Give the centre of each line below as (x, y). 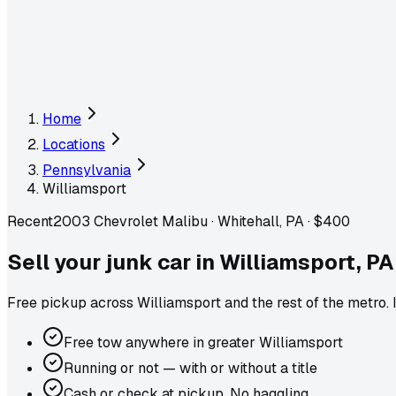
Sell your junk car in (111, 262)
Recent (30, 221)
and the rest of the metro (304, 302)
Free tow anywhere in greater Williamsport (203, 342)
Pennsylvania (87, 170)
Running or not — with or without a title (190, 368)
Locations (74, 145)
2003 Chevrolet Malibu (130, 221)
